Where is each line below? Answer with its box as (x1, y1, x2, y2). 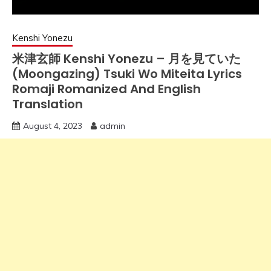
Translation (12, 96, 83, 113)
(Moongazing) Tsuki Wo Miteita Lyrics (12, 65, 242, 83)
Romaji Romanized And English (12, 80, 201, 98)
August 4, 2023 (23, 120, 82, 132)
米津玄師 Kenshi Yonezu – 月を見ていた (12, 50, 241, 68)
